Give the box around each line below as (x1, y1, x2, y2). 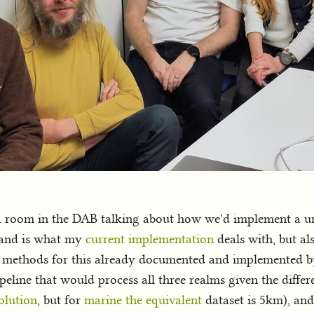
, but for (37, 292, 84, 308)
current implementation (86, 231, 214, 247)
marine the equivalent (84, 292, 202, 308)
